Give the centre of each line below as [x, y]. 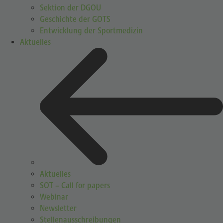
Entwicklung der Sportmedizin [91, 31]
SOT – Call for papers [75, 186]
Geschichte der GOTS [75, 19]
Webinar [54, 197]
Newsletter [58, 209]
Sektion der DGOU [70, 8]
